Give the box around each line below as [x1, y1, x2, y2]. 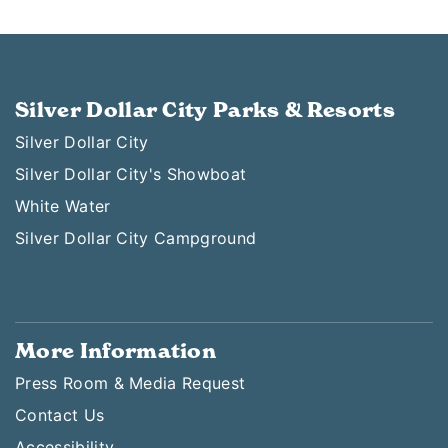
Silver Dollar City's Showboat [15, 164, 247, 184]
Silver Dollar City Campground [15, 228, 257, 248]
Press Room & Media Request [15, 373, 246, 393]
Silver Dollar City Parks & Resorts [15, 97, 395, 123]
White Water [15, 196, 111, 216]
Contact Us [15, 405, 105, 425]
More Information [15, 338, 217, 364]
